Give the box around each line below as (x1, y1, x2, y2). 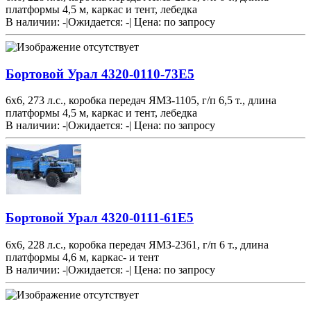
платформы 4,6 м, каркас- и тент (6, 251, 159, 263)
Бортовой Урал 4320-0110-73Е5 (6, 66, 194, 81)
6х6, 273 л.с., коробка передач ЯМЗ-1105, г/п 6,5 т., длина (6, 94, 276, 107)
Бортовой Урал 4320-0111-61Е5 (6, 210, 194, 225)
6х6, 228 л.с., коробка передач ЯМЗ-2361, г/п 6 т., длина (6, 238, 269, 251)
